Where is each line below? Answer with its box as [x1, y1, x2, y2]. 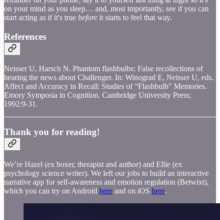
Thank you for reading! [4, 127, 100, 137]
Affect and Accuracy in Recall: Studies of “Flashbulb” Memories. [4, 82, 207, 91]
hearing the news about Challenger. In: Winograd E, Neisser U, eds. [4, 73, 214, 82]
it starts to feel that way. [97, 13, 172, 22]
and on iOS [112, 186, 152, 195]
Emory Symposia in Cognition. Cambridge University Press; [4, 91, 191, 100]
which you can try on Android [4, 186, 99, 195]
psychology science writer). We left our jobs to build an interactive [4, 168, 209, 177]
